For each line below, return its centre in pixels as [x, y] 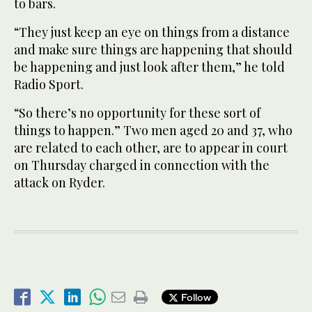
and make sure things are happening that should [153, 49]
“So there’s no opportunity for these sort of [137, 112]
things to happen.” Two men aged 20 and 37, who [153, 130]
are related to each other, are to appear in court [151, 147]
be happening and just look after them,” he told [149, 67]
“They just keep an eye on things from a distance [152, 32]
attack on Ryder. [60, 182]
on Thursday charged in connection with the [142, 165]
